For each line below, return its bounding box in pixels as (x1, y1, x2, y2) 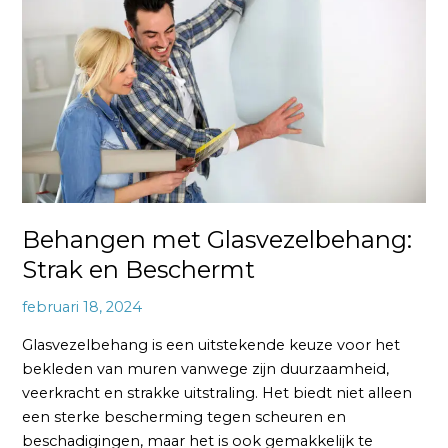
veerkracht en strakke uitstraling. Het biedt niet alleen (22, 383, 413, 402)
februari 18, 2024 (22, 298, 143, 317)
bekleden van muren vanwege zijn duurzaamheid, (22, 359, 390, 378)
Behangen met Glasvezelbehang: (22, 225, 413, 255)
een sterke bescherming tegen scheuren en (22, 407, 347, 426)
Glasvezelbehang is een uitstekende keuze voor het (22, 335, 401, 354)
